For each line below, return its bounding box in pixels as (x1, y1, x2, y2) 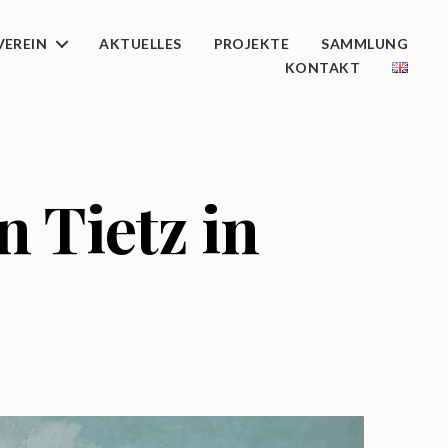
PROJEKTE (213, 34, 290, 52)
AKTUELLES (99, 34, 182, 52)
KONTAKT (284, 58, 360, 76)
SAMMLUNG (321, 34, 408, 52)
